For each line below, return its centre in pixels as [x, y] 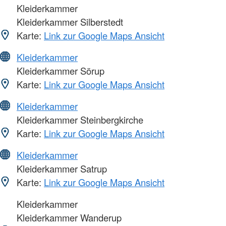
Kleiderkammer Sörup [59, 71]
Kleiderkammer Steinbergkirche [79, 120]
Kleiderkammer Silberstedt [69, 22]
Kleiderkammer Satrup [61, 169]
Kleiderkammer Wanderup [68, 218]
